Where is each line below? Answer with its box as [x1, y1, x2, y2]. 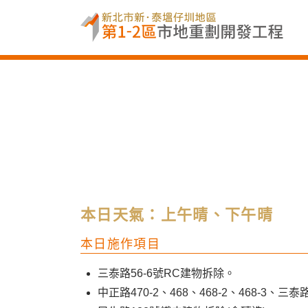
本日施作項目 [80, 236, 161, 251]
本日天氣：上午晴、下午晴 [80, 206, 274, 223]
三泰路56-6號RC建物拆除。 [98, 267, 235, 279]
